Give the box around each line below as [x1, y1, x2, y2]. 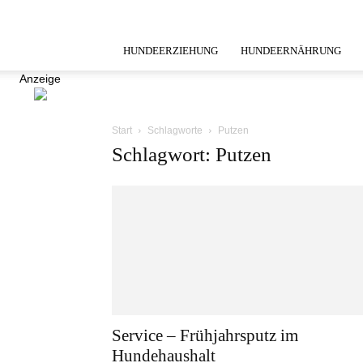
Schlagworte [147, 125, 203, 136]
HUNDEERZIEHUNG [123, 45, 218, 57]
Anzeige [19, 72, 61, 85]
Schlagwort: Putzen [112, 143, 271, 165]
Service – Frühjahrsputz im [112, 326, 298, 345]
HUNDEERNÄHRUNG [241, 45, 341, 57]
